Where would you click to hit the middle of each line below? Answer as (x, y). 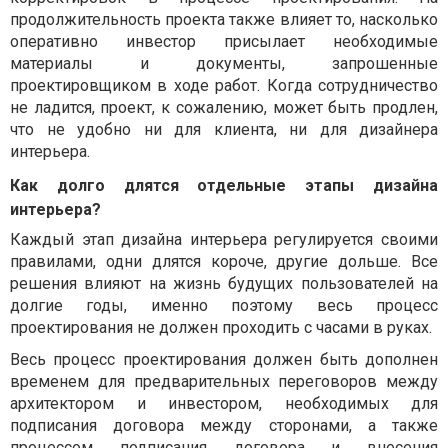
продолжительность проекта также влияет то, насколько (224, 19)
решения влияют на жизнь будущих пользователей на (224, 283)
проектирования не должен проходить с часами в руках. (221, 327)
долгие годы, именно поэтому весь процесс (224, 305)
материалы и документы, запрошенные (224, 63)
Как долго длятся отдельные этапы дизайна (224, 185)
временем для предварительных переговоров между (224, 381)
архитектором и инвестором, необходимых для (224, 403)
